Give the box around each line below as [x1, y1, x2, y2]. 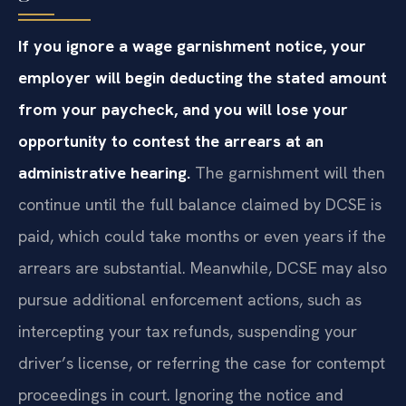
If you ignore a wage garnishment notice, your [18, 34, 366, 56]
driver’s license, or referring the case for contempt [18, 352, 385, 373]
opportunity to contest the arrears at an [18, 130, 324, 151]
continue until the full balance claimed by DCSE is [18, 193, 382, 215]
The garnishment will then [190, 161, 385, 183]
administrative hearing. [18, 161, 190, 183]
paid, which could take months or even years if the [18, 225, 386, 246]
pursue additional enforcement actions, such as [18, 288, 362, 310]
